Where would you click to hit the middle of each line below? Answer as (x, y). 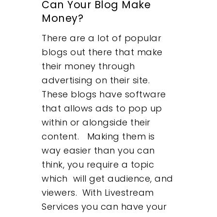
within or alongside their (96, 122)
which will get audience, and (108, 178)
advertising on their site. (96, 80)
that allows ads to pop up (102, 108)
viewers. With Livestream (98, 192)
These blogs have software (104, 94)
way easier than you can (98, 150)
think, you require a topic (98, 164)
